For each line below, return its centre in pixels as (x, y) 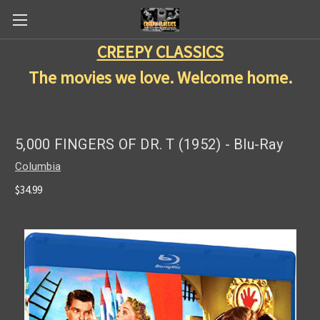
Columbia (38, 166)
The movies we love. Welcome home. (160, 77)
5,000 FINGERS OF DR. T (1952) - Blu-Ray (149, 145)
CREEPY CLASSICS (160, 52)
